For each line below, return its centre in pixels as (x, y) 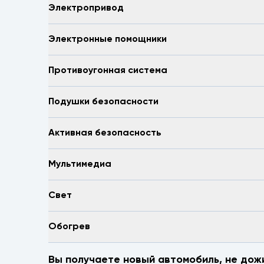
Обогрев (69, 227)
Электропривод (86, 8)
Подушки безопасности (103, 102)
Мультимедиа (80, 164)
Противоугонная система (108, 70)
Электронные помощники (108, 39)
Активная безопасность (105, 133)
